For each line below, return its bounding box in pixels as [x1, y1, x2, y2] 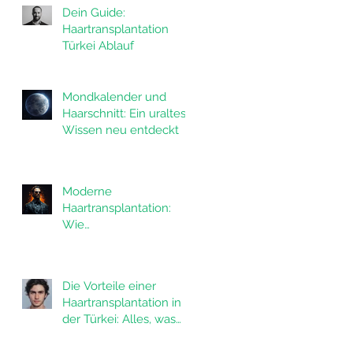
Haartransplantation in [62, 295, 181, 310]
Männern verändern [62, 267, 170, 281]
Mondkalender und [62, 90, 166, 104]
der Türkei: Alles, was [62, 312, 176, 326]
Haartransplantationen [62, 234, 183, 248]
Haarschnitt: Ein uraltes [62, 106, 186, 121]
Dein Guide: [62, 6, 125, 20]
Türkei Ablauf [62, 39, 134, 53]
